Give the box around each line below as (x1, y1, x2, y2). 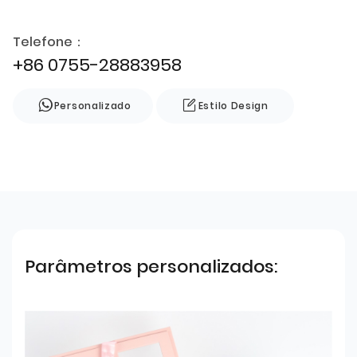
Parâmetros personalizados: (25, 253, 277, 279)
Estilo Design (198, 98, 269, 112)
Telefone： (13, 32, 85, 51)
